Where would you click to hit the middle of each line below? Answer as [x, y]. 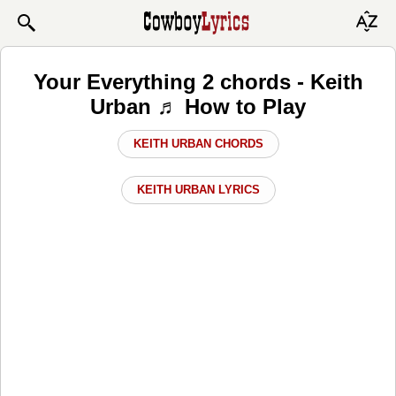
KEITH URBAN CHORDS [198, 143]
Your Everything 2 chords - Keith [198, 81]
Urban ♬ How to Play [198, 106]
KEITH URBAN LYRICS [198, 189]
